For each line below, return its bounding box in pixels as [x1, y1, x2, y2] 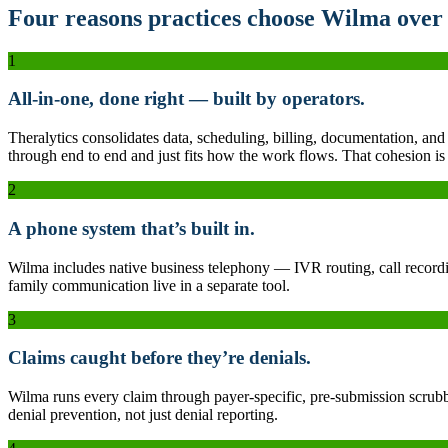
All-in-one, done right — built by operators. [8, 88, 365, 110]
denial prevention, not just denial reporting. [8, 405, 278, 423]
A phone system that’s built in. [8, 217, 255, 239]
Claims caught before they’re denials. [8, 347, 311, 369]
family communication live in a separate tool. [8, 276, 290, 294]
